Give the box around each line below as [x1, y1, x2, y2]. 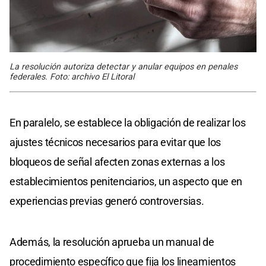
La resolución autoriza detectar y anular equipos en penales [9, 62, 237, 72]
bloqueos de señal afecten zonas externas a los [9, 156, 225, 169]
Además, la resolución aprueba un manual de [9, 236, 214, 249]
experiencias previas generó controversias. [9, 195, 204, 208]
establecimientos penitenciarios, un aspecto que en [9, 175, 243, 188]
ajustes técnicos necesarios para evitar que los [9, 136, 221, 149]
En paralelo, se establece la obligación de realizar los [9, 116, 246, 129]
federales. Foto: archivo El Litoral [9, 72, 134, 83]
